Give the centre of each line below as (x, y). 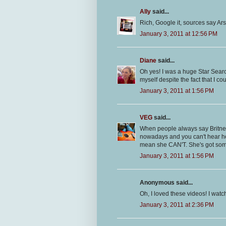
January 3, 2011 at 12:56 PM (179, 34)
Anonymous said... (166, 183)
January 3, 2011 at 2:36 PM (177, 205)
